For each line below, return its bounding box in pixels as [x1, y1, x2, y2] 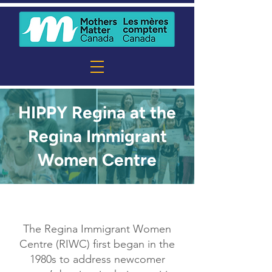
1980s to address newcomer [29, 253, 165, 266]
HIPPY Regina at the [18, 102, 176, 123]
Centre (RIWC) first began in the [19, 237, 175, 251]
